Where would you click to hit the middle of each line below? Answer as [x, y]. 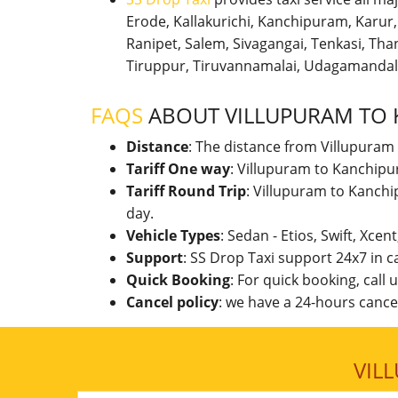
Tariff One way [178, 169]
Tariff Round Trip [186, 191]
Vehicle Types [173, 235]
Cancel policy [172, 302]
